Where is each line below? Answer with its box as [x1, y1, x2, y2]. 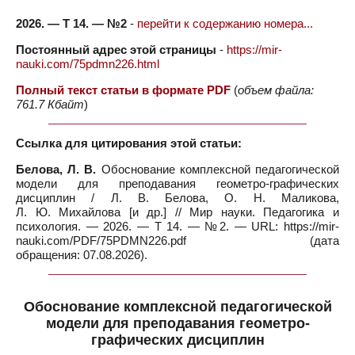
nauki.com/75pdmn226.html [16, 57, 159, 71]
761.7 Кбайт [16, 97, 84, 111]
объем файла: [238, 83, 314, 97]
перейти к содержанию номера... [137, 17, 313, 30]
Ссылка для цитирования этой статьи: [16, 136, 242, 150]
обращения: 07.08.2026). [16, 248, 147, 261]
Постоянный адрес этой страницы [16, 43, 216, 56]
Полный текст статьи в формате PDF [16, 83, 231, 97]
